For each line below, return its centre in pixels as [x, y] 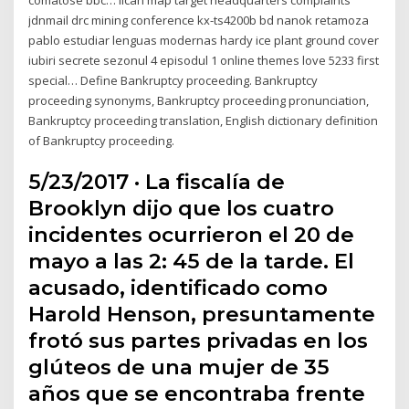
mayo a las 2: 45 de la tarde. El [192, 262]
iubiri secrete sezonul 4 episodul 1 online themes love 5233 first [204, 60]
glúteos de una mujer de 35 [179, 367]
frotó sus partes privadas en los [199, 341]
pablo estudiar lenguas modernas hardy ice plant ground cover [204, 40]
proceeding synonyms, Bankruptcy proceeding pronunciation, [199, 100]
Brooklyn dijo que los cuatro [182, 209]
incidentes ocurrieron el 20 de [192, 235]
